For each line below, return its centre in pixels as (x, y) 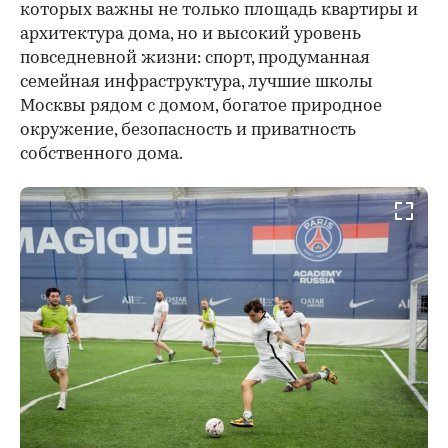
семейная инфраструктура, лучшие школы (196, 82)
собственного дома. (101, 154)
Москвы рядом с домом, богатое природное (201, 106)
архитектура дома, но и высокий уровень (190, 34)
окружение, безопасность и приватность (188, 130)
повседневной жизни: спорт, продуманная (195, 58)
